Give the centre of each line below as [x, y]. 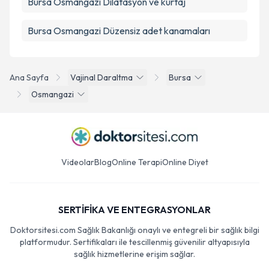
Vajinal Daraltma [101, 77]
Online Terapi [137, 162]
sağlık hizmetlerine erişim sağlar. [134, 254]
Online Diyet [185, 162]
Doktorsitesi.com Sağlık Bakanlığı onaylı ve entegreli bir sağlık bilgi [134, 230]
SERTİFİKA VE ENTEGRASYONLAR [134, 210]
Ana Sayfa [29, 77]
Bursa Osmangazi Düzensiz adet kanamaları [119, 31]
